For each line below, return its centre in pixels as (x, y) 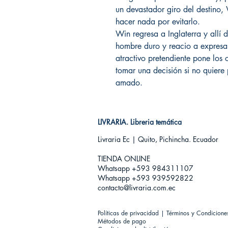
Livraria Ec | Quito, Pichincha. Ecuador (158, 139)
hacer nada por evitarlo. (158, 22)
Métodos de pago (122, 221)
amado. (129, 83)
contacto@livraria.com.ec (137, 188)
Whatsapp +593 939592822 (146, 178)
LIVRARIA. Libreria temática (140, 122)
